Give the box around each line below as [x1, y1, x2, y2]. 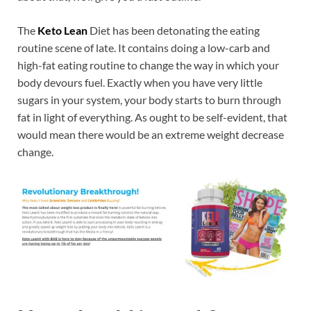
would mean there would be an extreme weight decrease [17, 128, 284, 142]
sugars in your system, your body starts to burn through [17, 93, 281, 107]
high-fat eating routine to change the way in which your [17, 58, 279, 72]
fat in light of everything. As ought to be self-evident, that [17, 110, 287, 124]
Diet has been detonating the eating [90, 24, 260, 37]
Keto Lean [37, 24, 90, 37]
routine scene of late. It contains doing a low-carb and [17, 41, 270, 55]
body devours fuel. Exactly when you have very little [17, 76, 262, 90]
